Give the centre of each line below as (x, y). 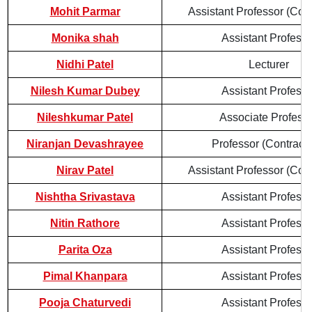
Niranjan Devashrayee (85, 144)
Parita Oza (85, 250)
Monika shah (85, 38)
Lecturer (269, 64)
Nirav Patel (85, 170)
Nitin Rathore (85, 223)
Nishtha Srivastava (85, 197)
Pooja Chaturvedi (85, 303)
